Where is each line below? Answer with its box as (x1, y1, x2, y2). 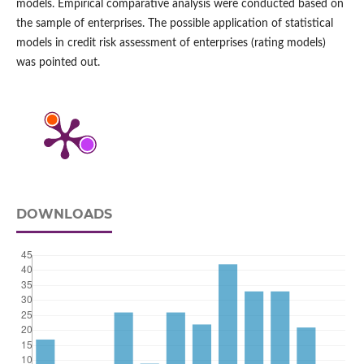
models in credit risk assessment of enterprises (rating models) (15, 37, 326, 50)
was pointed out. (15, 57, 100, 69)
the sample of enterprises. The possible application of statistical (15, 18, 333, 30)
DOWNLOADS (15, 206, 112, 223)
